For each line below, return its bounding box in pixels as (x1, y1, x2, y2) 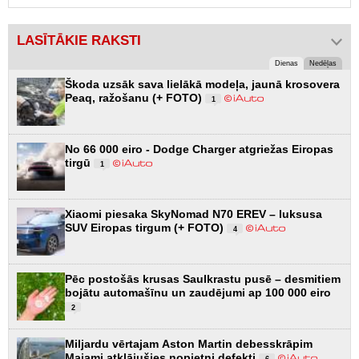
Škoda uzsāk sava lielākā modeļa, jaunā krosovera (65, 78, 340, 91)
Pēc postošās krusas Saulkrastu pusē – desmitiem (65, 272, 341, 286)
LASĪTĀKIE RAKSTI (17, 33, 141, 49)
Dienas (275, 59, 298, 68)
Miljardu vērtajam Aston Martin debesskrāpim (65, 337, 313, 351)
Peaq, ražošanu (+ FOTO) (65, 91, 205, 105)
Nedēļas (309, 59, 337, 68)
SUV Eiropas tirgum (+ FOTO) (65, 221, 227, 235)
